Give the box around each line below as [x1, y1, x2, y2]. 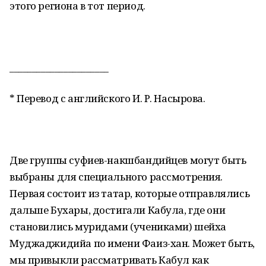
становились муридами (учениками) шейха [9, 220, 227, 233]
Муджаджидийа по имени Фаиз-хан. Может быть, [9, 236, 255, 250]
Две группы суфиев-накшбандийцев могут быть [9, 153, 246, 167]
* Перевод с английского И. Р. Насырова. [9, 91, 205, 105]
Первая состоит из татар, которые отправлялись [9, 186, 250, 200]
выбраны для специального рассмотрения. [9, 170, 223, 183]
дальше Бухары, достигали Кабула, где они [9, 203, 226, 217]
